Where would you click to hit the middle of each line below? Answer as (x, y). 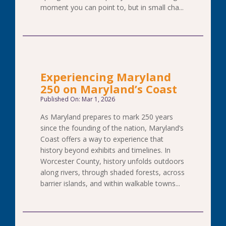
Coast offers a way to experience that (102, 139)
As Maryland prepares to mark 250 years (107, 117)
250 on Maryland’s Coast (109, 89)
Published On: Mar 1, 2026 (78, 99)
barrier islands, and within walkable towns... (110, 183)
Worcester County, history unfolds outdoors (112, 161)
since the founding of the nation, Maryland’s (112, 128)
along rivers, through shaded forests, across (112, 172)
